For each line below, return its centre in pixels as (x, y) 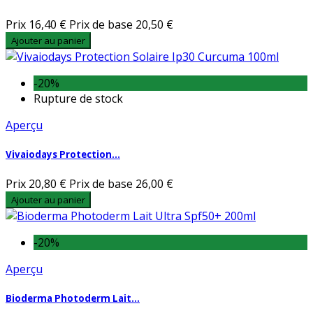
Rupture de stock (78, 98)
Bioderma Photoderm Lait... (73, 299)
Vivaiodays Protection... (63, 154)
